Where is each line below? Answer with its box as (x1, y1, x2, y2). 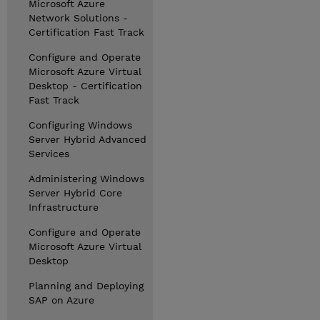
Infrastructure (29, 201, 99, 213)
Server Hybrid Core (29, 187, 122, 199)
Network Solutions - (29, 12, 128, 24)
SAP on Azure (29, 294, 94, 306)
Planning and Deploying (29, 280, 144, 291)
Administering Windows (29, 173, 144, 184)
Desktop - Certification (29, 80, 142, 91)
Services (29, 148, 69, 159)
